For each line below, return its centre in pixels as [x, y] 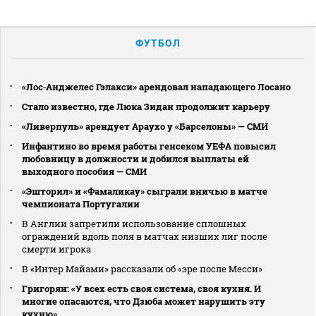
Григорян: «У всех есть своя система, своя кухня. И [141, 289]
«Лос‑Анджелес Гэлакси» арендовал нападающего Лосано [156, 87]
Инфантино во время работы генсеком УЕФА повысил [149, 146]
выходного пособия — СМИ [84, 172]
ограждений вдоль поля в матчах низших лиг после [145, 237]
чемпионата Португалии [81, 204]
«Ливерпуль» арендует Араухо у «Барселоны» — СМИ [145, 127]
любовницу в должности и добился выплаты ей [135, 159]
